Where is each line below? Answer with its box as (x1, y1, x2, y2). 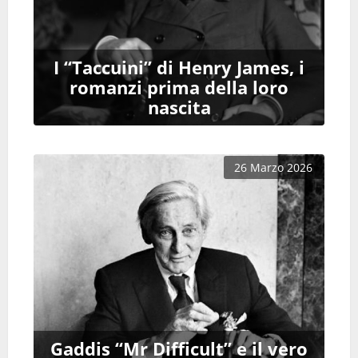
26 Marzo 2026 (234, 159, 312, 175)
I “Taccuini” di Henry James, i (54, 54, 304, 80)
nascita (147, 94, 211, 120)
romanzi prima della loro (70, 74, 288, 100)
